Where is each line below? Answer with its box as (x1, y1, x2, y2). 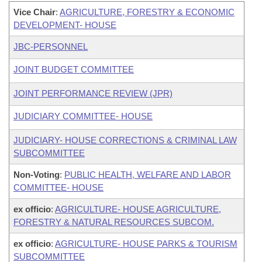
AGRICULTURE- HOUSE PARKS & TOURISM (55, 239, 237, 249)
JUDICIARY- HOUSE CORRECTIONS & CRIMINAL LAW (13, 135, 237, 145)
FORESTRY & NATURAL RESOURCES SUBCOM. (13, 217, 214, 227)
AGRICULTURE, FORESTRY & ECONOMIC (60, 7, 235, 17)
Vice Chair (13, 7, 56, 17)
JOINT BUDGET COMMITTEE (13, 64, 134, 74)
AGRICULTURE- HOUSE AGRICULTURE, (55, 204, 221, 214)
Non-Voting (13, 170, 60, 180)
